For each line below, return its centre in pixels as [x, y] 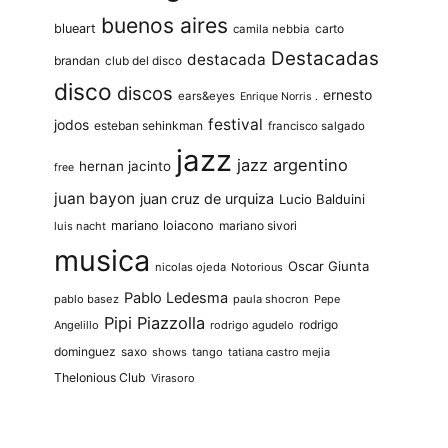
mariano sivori [258, 225]
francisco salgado [317, 125]
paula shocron [271, 298]
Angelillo [77, 324]
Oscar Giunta [329, 265]
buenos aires [165, 25]
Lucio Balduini [322, 198]
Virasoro [173, 377]
